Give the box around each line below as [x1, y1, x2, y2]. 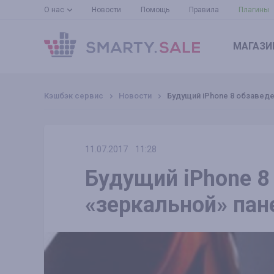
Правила [189, 6, 219, 14]
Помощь [141, 6, 169, 14]
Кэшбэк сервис [44, 91, 103, 100]
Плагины [239, 6, 269, 14]
